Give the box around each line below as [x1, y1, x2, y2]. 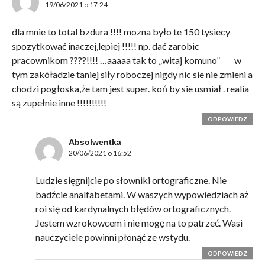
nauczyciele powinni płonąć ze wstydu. [35, 231, 190, 243]
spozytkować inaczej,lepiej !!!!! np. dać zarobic [11, 40, 199, 52]
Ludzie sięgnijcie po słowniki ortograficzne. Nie [35, 174, 227, 186]
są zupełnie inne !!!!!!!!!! [11, 97, 106, 109]
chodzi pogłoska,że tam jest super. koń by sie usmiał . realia [11, 83, 249, 95]
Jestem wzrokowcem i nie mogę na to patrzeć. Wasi [35, 217, 243, 229]
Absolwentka [68, 137, 121, 147]
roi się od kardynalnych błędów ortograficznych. [35, 203, 231, 215]
